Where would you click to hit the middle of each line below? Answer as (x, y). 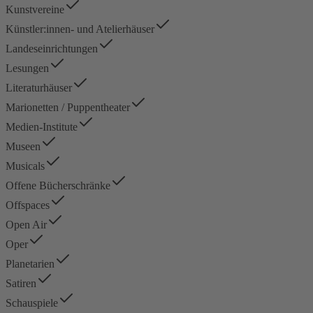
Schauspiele (32, 303)
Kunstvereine (35, 9)
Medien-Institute (42, 126)
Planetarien (30, 263)
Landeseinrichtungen (52, 48)
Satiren (21, 283)
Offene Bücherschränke (58, 185)
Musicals (25, 166)
